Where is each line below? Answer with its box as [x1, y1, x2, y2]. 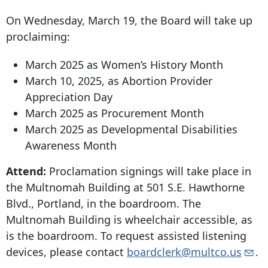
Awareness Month [25, 138, 117, 153]
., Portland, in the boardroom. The [28, 196, 201, 211]
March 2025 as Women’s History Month [25, 57, 223, 72]
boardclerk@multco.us [127, 245, 242, 260]
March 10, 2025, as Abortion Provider [25, 74, 212, 89]
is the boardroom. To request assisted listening [6, 229, 246, 243]
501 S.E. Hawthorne [147, 180, 245, 195]
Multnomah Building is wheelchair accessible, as [6, 212, 252, 227]
